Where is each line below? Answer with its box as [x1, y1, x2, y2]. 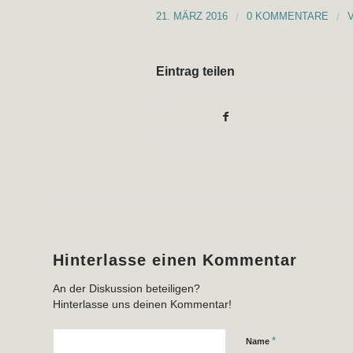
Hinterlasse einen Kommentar [53, 251, 297, 269]
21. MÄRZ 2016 [156, 10, 228, 23]
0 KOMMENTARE [247, 10, 329, 23]
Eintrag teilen [156, 65, 235, 79]
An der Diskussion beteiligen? [53, 283, 200, 295]
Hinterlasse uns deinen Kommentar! [53, 299, 232, 311]
